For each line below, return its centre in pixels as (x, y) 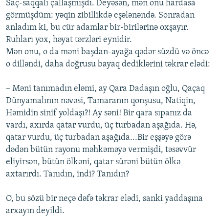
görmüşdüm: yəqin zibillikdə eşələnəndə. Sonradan (100, 16)
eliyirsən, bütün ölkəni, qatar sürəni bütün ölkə (93, 162)
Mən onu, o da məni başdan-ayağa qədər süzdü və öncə (107, 52)
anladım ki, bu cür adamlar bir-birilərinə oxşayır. (97, 28)
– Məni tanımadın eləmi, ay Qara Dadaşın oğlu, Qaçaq (105, 89)
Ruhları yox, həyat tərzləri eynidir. (69, 40)
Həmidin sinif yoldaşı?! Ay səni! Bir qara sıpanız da (99, 113)
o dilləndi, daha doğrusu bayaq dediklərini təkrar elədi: (108, 65)
